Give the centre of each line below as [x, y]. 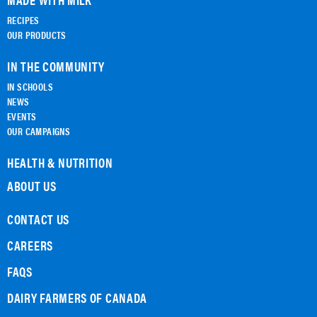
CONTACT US [38, 219]
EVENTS [22, 116]
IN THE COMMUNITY [56, 67]
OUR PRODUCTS [37, 35]
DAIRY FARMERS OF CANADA [77, 298]
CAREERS [30, 246]
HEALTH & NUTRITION [60, 163]
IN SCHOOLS [30, 87]
